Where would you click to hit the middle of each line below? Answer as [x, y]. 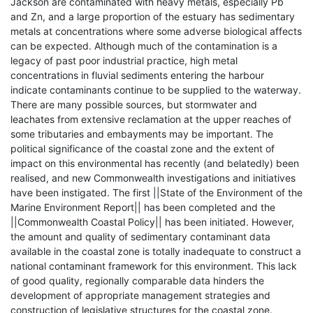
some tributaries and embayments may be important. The [142, 133]
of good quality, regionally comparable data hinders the [137, 280]
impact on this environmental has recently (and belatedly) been [155, 163]
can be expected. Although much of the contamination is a [144, 45]
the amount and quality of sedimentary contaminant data [140, 236]
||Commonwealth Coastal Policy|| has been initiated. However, [152, 221]
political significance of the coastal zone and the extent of [143, 148]
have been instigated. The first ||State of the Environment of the [156, 192]
